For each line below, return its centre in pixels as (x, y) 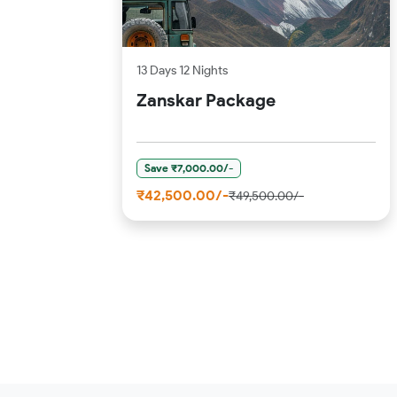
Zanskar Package (206, 100)
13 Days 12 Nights (182, 70)
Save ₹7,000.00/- (188, 167)
